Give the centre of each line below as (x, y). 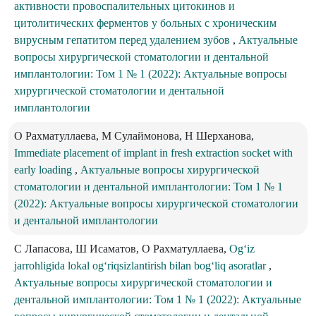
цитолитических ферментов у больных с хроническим (145, 23)
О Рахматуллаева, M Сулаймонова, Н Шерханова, (134, 135)
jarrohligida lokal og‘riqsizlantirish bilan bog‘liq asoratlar (141, 265)
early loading (44, 169)
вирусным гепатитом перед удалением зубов (123, 39)
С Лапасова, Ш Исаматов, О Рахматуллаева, (122, 248)
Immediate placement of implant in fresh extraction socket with (153, 152)
